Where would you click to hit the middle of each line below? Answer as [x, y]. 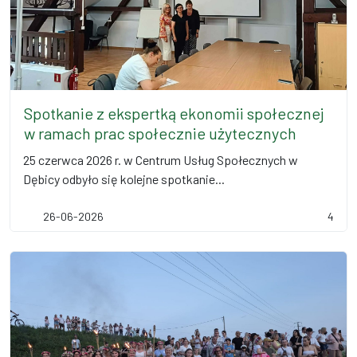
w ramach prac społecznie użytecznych [160, 133]
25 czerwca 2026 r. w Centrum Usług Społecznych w [161, 160]
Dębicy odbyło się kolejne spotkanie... [124, 179]
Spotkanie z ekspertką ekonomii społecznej [174, 113]
